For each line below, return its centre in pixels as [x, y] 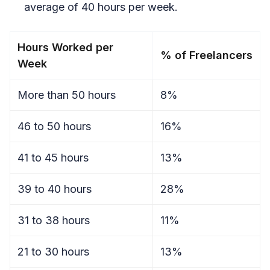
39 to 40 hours [55, 189]
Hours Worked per [65, 47]
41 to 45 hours [53, 158]
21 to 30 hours [53, 252]
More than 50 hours [67, 95]
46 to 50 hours [54, 126]
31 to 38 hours [54, 220]
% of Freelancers [206, 55]
